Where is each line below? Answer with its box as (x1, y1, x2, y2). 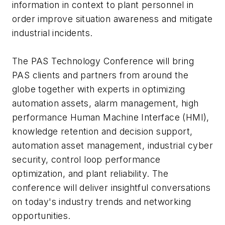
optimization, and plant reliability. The (12, 168, 168, 179)
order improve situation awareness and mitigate (12, 13, 213, 24)
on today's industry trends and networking (12, 196, 191, 207)
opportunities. (12, 210, 71, 221)
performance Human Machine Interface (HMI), (12, 111, 209, 123)
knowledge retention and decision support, (12, 126, 193, 137)
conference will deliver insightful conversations (12, 182, 211, 193)
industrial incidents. (12, 27, 93, 38)
